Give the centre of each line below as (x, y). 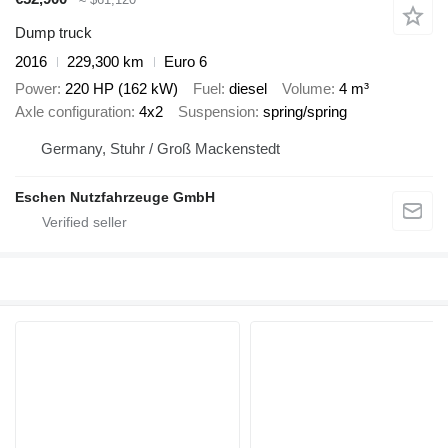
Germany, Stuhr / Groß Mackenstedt (160, 149)
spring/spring (305, 111)
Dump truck (53, 33)
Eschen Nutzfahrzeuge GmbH (115, 197)
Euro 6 (185, 62)
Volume (306, 88)
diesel (248, 88)
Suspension (216, 111)
